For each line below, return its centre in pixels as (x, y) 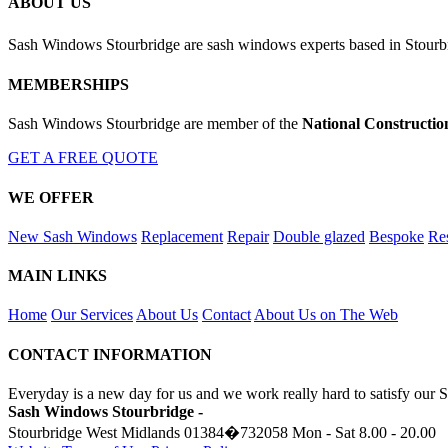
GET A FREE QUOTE (83, 158)
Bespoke (396, 236)
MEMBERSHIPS (68, 85)
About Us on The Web (326, 315)
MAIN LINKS (57, 276)
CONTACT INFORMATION (110, 354)
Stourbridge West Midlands (94, 432)
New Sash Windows (72, 236)
